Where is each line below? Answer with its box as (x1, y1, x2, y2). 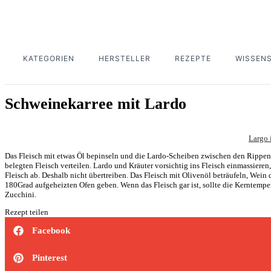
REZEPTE (175, 53, 211, 63)
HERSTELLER (99, 53, 151, 63)
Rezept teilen (5, 207, 48, 217)
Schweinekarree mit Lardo (5, 95, 186, 113)
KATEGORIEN (23, 53, 74, 63)
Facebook (32, 225, 70, 235)
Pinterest (32, 252, 67, 263)
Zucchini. (5, 189, 36, 199)
